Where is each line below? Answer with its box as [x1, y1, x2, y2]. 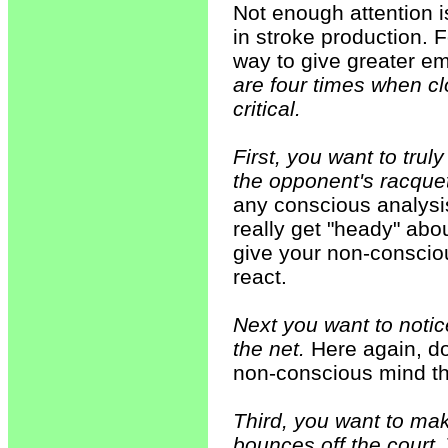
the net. [233, 337, 311, 360]
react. [233, 265, 287, 288]
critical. [233, 97, 301, 120]
